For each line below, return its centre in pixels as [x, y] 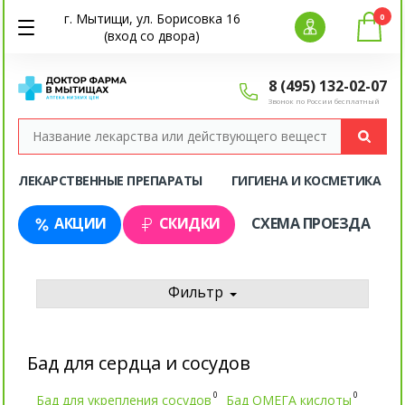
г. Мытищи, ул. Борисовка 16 [152, 19]
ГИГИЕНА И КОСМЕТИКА [306, 180]
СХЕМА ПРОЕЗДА [311, 224]
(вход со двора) [152, 36]
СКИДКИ [189, 224]
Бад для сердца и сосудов [138, 363]
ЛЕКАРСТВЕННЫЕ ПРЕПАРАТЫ [110, 180]
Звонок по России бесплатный [324, 101]
